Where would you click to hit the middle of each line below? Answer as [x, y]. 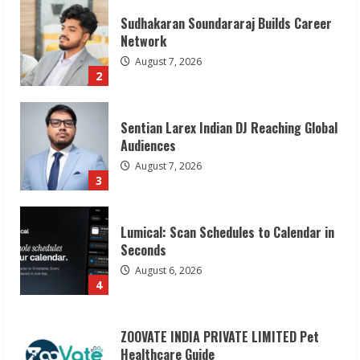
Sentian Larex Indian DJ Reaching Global [229, 127]
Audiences [148, 145]
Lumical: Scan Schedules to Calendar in [227, 232]
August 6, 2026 [167, 270]
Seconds [143, 250]
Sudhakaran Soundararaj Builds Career [226, 23]
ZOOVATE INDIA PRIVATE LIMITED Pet [220, 336]
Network [143, 41]
